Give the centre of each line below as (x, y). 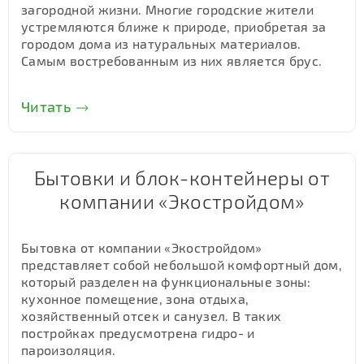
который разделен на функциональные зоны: (166, 282)
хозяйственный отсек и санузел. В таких (152, 316)
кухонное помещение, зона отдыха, (135, 299)
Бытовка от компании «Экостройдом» (142, 247)
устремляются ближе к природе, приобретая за (174, 26)
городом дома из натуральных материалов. (161, 43)
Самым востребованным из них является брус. (172, 61)
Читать (46, 106)
